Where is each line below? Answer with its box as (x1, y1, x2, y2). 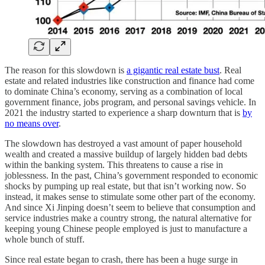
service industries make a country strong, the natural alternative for (5, 212, 251, 223)
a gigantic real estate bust (127, 64, 219, 75)
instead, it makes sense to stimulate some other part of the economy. (5, 191, 256, 202)
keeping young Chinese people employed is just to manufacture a (5, 223, 247, 234)
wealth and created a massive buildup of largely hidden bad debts (5, 148, 247, 159)
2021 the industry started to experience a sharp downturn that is (5, 107, 243, 118)
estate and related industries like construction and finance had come (5, 75, 254, 86)
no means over (5, 118, 59, 128)
